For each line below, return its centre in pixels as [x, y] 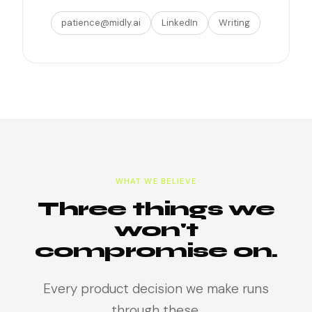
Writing [234, 23]
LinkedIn [180, 23]
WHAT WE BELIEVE [156, 181]
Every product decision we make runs [156, 289]
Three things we [156, 209]
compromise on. [156, 251]
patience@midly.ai [101, 23]
